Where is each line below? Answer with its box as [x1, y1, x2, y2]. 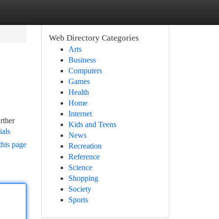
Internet [68, 109, 92, 118]
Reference [68, 153, 100, 161]
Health [68, 88, 89, 96]
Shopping [68, 174, 98, 182]
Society [68, 185, 91, 193]
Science [68, 163, 92, 172]
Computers [68, 66, 102, 75]
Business [68, 56, 96, 64]
